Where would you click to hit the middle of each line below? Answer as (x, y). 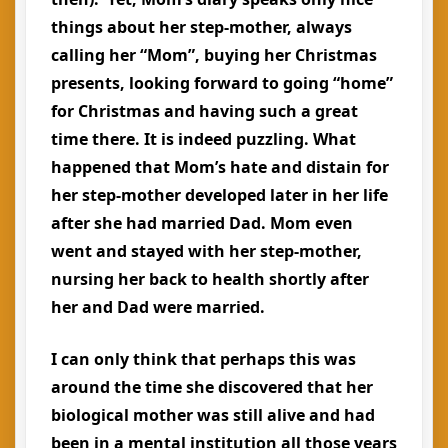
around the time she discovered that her (212, 387)
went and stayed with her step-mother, (206, 251)
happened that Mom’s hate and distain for (220, 167)
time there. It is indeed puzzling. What (203, 139)
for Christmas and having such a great (204, 111)
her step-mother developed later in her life (219, 195)
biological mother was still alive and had (213, 415)
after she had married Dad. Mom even (202, 223)
